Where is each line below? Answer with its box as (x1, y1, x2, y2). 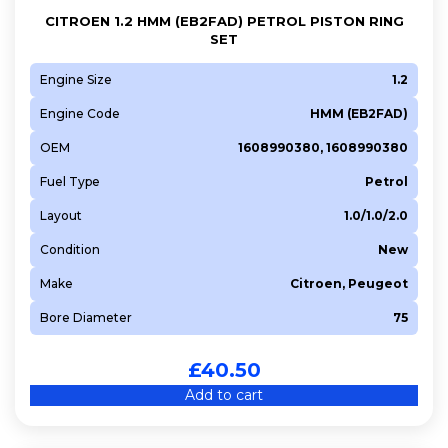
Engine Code (40, 105, 120, 121)
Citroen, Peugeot (290, 275, 408, 291)
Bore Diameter (40, 309, 132, 325)
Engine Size (40, 71, 112, 87)
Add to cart (185, 385, 263, 404)
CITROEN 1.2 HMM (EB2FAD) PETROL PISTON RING (44, 12, 404, 29)
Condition (40, 241, 100, 257)
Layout (40, 207, 82, 223)
